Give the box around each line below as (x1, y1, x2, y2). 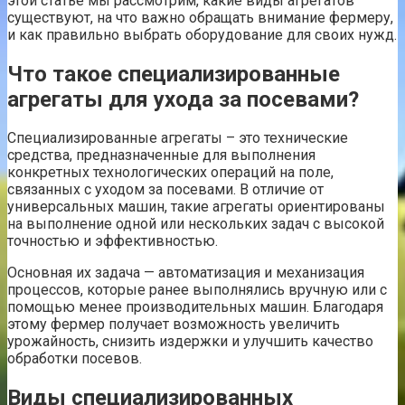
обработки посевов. (7, 350, 142, 368)
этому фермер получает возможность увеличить (7, 316, 340, 334)
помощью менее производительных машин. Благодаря (7, 298, 383, 316)
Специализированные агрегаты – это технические (7, 129, 348, 147)
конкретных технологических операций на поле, (7, 164, 334, 182)
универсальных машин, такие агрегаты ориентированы (7, 198, 385, 216)
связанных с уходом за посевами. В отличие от (7, 181, 324, 199)
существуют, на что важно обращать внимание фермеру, (7, 8, 393, 26)
